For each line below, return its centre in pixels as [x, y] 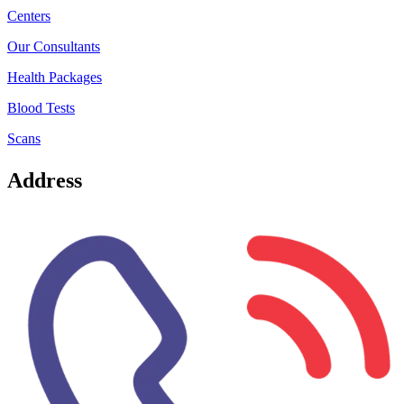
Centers [29, 16]
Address [45, 181]
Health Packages [55, 78]
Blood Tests [41, 108]
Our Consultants [54, 47]
